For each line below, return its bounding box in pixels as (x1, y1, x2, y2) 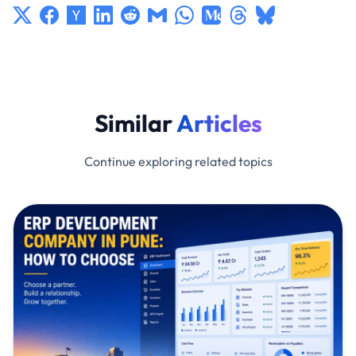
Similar (94, 108, 176, 138)
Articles (176, 108, 262, 138)
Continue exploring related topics (83, 153, 273, 169)
